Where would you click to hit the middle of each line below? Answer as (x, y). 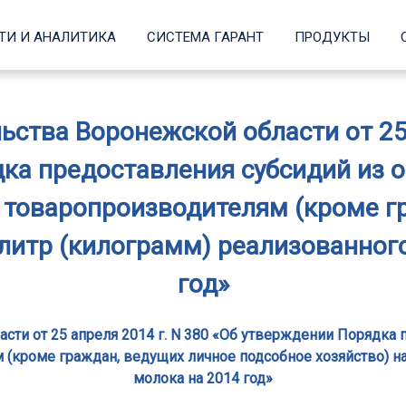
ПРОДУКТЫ (332, 37)
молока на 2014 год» (203, 379)
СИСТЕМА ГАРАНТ (205, 37)
